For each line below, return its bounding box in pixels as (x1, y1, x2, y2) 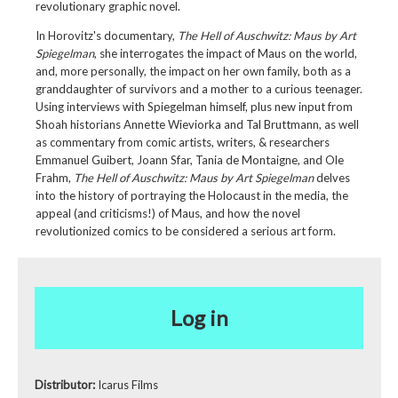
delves (313, 171, 350, 186)
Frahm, (35, 171, 74, 186)
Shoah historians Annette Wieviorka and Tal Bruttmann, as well (35, 117, 359, 132)
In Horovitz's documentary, (35, 28, 178, 44)
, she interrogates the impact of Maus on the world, (93, 46, 357, 61)
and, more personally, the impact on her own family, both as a (35, 64, 351, 79)
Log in (170, 304, 228, 330)
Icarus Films (98, 377, 158, 392)
